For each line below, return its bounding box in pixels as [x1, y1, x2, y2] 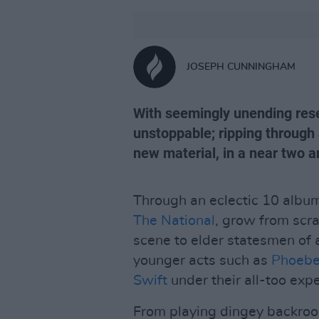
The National [133, 214, 215, 228]
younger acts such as [133, 253, 271, 268]
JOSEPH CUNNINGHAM [187, 61, 296, 72]
